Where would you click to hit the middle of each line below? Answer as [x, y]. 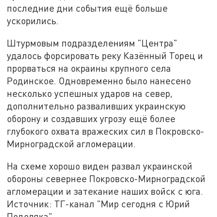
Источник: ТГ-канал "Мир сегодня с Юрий [99, 203]
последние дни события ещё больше [87, 8]
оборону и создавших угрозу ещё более [91, 118]
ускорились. [33, 21]
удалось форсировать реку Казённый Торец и [105, 55]
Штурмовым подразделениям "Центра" [92, 43]
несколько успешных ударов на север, [90, 93]
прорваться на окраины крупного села [89, 68]
